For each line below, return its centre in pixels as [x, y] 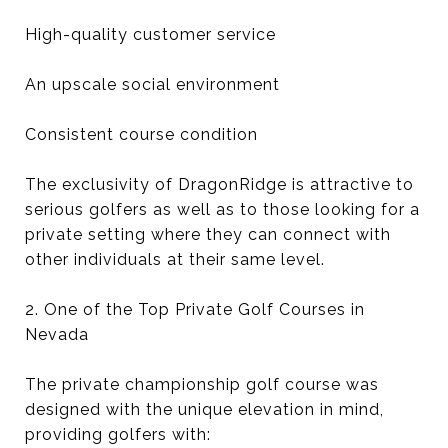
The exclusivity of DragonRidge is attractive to [219, 184]
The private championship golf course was [202, 384]
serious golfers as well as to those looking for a [222, 209]
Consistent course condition [141, 134]
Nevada [57, 334]
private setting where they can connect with [208, 234]
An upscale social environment [152, 84]
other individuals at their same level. [175, 259]
